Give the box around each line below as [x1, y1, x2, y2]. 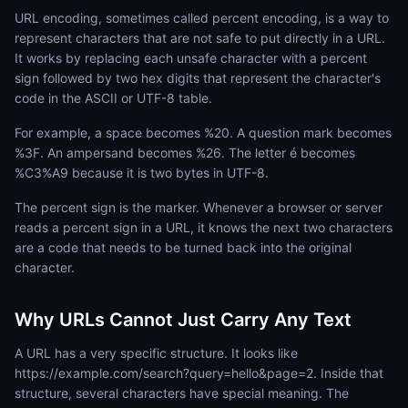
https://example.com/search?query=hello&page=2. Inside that [15, 365, 383, 381]
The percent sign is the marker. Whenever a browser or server [15, 199, 382, 215]
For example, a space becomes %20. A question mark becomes [15, 125, 392, 140]
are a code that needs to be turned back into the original [15, 240, 352, 255]
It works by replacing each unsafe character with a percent [15, 50, 367, 66]
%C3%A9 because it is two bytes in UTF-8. [15, 165, 269, 180]
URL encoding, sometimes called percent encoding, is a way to [15, 10, 389, 25]
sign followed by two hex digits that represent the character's [15, 70, 381, 86]
